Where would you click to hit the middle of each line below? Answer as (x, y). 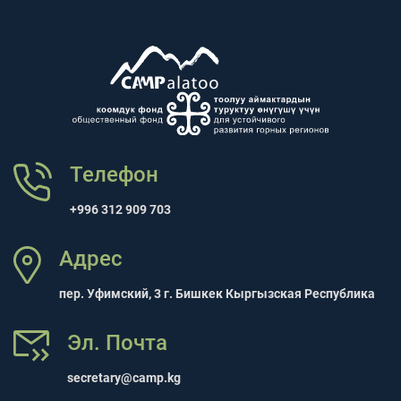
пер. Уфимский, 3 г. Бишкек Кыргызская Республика (218, 294)
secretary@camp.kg (124, 378)
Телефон (114, 175)
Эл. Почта (118, 343)
